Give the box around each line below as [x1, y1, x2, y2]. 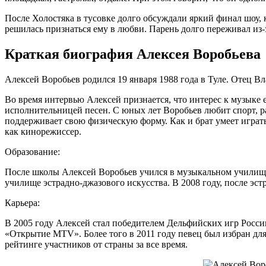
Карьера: [5, 197, 40, 208]
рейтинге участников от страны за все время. [5, 239, 188, 249]
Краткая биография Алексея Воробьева [5, 46, 261, 62]
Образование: [5, 146, 60, 157]
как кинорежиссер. [5, 126, 81, 137]
